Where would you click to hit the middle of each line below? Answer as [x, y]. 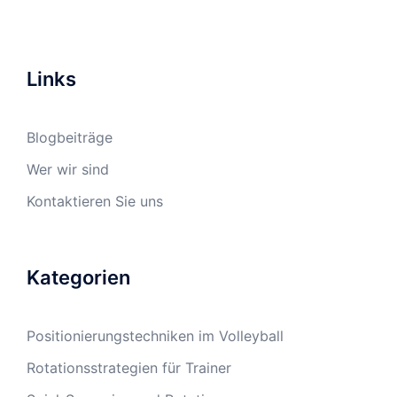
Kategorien [78, 277]
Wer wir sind [68, 169]
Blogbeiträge [70, 137]
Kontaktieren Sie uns [95, 201]
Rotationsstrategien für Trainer [129, 367]
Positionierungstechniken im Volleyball [155, 335]
